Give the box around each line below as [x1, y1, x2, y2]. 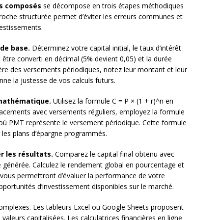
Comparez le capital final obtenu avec [53, 149, 174, 159]
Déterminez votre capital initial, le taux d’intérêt [30, 43, 181, 53]
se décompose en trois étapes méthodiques [41, 1, 184, 11]
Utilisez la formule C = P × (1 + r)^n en [51, 96, 173, 106]
